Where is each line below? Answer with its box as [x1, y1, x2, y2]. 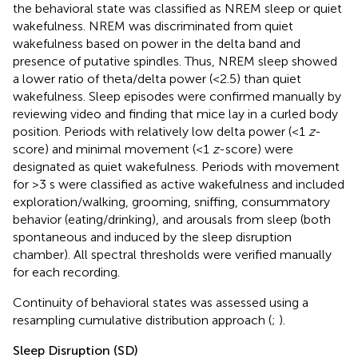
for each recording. [13, 264, 120, 280]
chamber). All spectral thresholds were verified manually [13, 246, 332, 262]
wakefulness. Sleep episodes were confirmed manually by [13, 88, 341, 104]
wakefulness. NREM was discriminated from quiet [13, 18, 293, 34]
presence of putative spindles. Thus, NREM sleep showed [13, 53, 337, 69]
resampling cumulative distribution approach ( [13, 312, 272, 328]
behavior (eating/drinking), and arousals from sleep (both [13, 211, 331, 227]
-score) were [219, 141, 293, 157]
